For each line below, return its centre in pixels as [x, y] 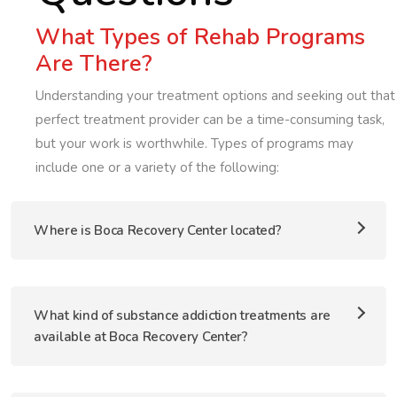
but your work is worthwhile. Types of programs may [195, 144]
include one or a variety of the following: [157, 167]
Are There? [94, 63]
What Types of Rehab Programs [200, 37]
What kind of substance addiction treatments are [182, 315]
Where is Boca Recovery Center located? [158, 230]
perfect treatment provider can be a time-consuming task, [210, 120]
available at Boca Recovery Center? [141, 337]
